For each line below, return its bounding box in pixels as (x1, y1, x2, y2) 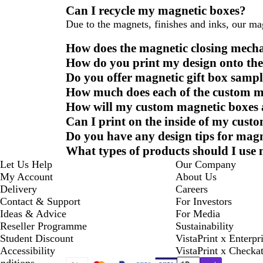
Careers (175, 183, 208, 195)
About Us (175, 170, 217, 183)
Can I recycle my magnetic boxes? (66, 3, 246, 18)
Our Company (175, 158, 236, 170)
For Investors (175, 195, 232, 207)
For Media (175, 207, 220, 220)
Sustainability (175, 220, 234, 232)
